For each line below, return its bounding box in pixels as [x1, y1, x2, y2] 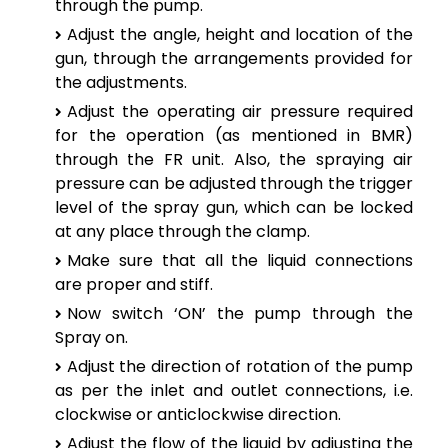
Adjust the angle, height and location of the [67, 22, 413, 46]
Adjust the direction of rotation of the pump [67, 354, 413, 378]
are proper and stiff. [55, 272, 213, 296]
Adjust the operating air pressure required [67, 99, 413, 123]
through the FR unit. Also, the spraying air [55, 147, 413, 171]
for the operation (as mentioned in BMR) [55, 123, 413, 147]
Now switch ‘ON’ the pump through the [67, 301, 413, 325]
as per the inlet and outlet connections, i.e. [55, 378, 413, 402]
